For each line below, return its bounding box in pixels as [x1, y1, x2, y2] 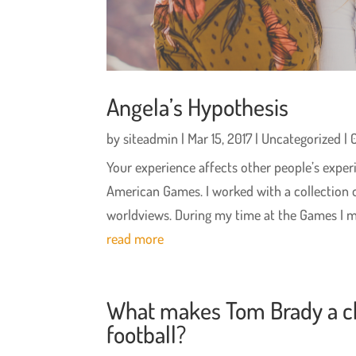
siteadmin [123, 130, 179, 148]
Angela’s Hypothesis [106, 91, 289, 122]
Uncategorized [261, 130, 342, 148]
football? [106, 319, 187, 350]
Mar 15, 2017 [188, 130, 253, 148]
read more [106, 230, 164, 248]
